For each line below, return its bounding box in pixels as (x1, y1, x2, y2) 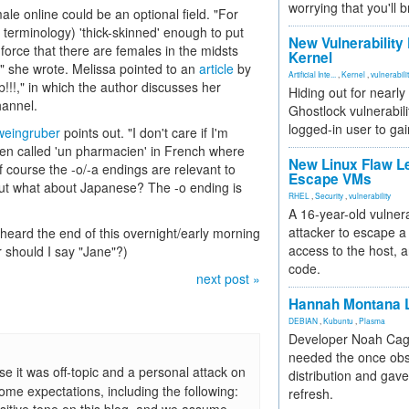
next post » (196, 269, 260, 288)
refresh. (288, 384, 333, 403)
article (199, 59, 234, 78)
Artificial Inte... (288, 68, 336, 79)
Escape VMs (288, 169, 372, 189)
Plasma (359, 315, 385, 326)
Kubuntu (323, 315, 353, 326)
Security (315, 190, 343, 201)
